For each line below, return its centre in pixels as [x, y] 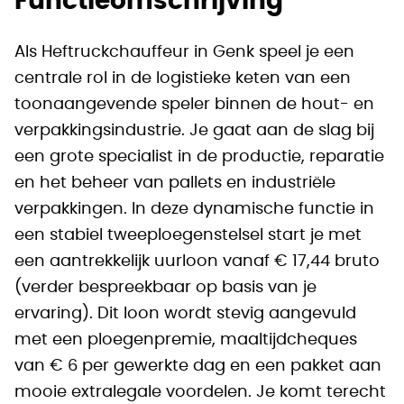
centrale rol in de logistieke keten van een [183, 78]
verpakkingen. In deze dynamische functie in [194, 209]
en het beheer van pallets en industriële [175, 183]
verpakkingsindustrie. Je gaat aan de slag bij [194, 131]
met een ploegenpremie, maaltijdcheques [186, 340]
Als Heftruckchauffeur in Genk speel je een [184, 52]
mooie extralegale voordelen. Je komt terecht [200, 392]
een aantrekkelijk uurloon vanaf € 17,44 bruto [197, 262]
